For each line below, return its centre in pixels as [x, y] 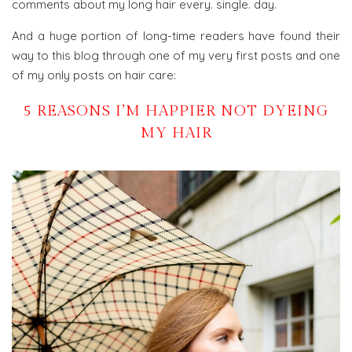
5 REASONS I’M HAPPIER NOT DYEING [176, 111]
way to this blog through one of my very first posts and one [176, 56]
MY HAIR [176, 133]
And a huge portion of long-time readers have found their [176, 36]
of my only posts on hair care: [94, 75]
